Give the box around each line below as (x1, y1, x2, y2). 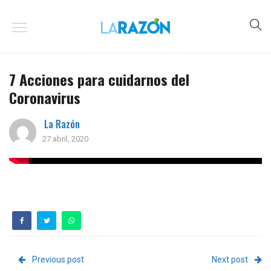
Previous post (32, 255, 84, 264)
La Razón (44, 117, 80, 131)
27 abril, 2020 (42, 134, 88, 143)
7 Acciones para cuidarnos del (9, 68, 189, 90)
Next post (212, 255, 248, 264)
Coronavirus (9, 87, 80, 108)
